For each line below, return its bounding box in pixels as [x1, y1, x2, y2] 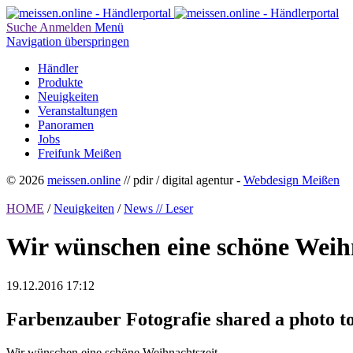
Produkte [38, 76, 83, 89]
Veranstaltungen [38, 104, 117, 117]
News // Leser [124, 202, 193, 215]
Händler [38, 61, 78, 75]
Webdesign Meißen [243, 173, 340, 187]
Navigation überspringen [6, 35, 129, 48]
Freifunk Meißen [38, 147, 121, 160]
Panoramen [38, 118, 94, 132]
